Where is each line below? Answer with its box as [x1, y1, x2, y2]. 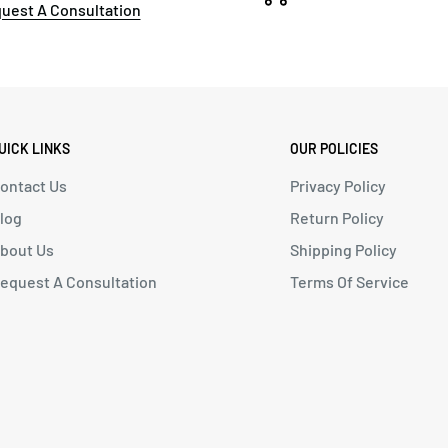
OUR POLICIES [289, 139, 378, 157]
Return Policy [289, 207, 384, 227]
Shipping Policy [289, 239, 397, 259]
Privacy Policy [289, 175, 386, 195]
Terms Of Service [289, 271, 409, 291]
